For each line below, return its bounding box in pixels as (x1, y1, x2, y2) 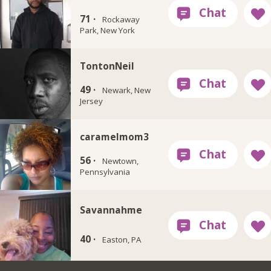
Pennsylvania (80, 166, 131, 177)
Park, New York (80, 24, 135, 36)
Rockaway (102, 13, 140, 25)
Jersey (80, 95, 103, 106)
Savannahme (80, 203, 143, 217)
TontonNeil (80, 59, 135, 73)
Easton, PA (102, 234, 141, 246)
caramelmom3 (80, 129, 149, 143)
